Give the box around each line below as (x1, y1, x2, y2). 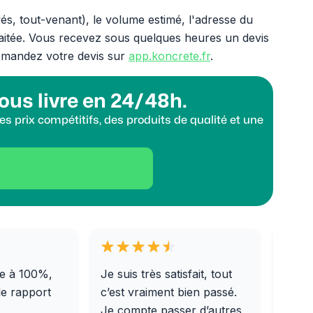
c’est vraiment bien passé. (101, 285, 238, 299)
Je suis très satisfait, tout (101, 267, 233, 281)
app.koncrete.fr (129, 49, 211, 63)
